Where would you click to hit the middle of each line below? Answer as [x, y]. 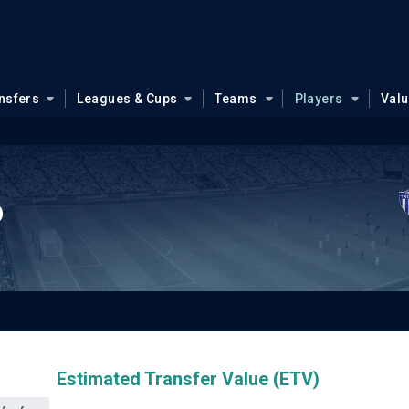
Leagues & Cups [127, 99]
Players [319, 99]
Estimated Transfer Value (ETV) [188, 379]
